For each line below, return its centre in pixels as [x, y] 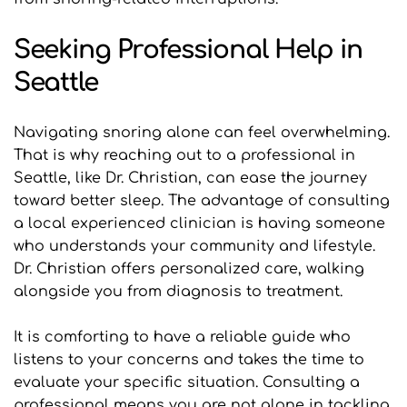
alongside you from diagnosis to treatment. [180, 292]
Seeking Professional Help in [188, 50]
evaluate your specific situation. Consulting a [187, 383]
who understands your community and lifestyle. [194, 247]
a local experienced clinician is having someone [199, 224]
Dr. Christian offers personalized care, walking [189, 269]
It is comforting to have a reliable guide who [182, 338]
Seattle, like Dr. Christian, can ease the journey [190, 179]
